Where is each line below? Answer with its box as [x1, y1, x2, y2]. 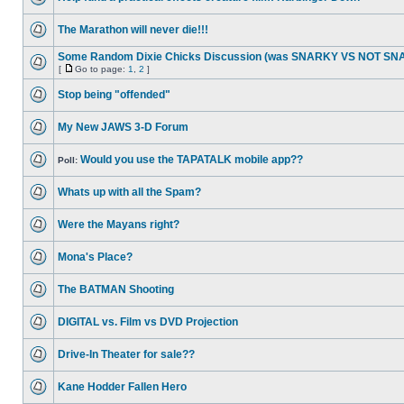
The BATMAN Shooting [58, 283, 174, 296]
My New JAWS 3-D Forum [58, 121, 188, 133]
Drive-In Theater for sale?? [58, 348, 195, 361]
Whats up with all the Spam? [58, 186, 201, 198]
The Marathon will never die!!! [58, 23, 208, 36]
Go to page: [75, 64, 128, 74]
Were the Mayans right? [58, 218, 179, 231]
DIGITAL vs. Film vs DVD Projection [58, 316, 238, 328]
